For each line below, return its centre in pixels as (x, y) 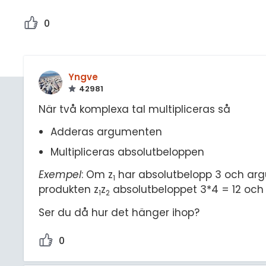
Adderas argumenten (106, 132)
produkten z (69, 190)
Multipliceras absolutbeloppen (127, 152)
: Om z (97, 175)
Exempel (60, 175)
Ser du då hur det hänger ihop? (119, 212)
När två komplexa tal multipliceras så (134, 109)
